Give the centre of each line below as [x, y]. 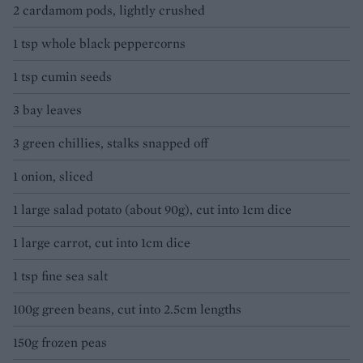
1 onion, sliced [53, 177]
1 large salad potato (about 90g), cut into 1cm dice [152, 210]
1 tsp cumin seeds [62, 77]
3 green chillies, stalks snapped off [111, 143]
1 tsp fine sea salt [60, 276]
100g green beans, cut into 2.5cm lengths [127, 310]
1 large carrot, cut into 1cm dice [102, 243]
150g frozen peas [60, 343]
